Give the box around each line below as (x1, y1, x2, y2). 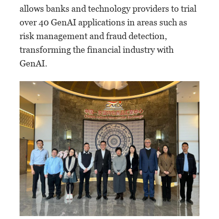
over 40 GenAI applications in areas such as (20, 17, 187, 27)
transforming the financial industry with (20, 44, 174, 55)
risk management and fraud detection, (20, 30, 167, 41)
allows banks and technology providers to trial (20, 3, 197, 14)
